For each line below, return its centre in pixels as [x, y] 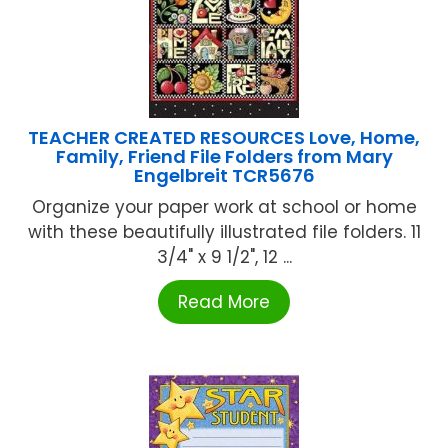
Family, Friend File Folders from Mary [224, 156]
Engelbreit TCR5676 [224, 175]
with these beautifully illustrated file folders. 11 [224, 231]
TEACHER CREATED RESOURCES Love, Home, [224, 137]
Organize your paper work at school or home [224, 206]
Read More [224, 301]
